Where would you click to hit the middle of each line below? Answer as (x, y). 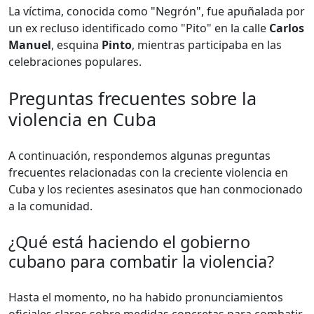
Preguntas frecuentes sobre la (132, 98)
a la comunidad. (50, 206)
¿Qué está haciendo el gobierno (129, 242)
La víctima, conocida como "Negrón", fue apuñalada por (157, 12)
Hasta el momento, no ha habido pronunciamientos (146, 298)
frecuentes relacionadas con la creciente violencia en (148, 173)
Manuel (30, 45)
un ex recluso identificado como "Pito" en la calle (139, 28)
